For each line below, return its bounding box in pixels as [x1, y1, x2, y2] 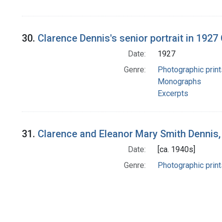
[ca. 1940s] [157, 145, 195, 155]
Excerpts [157, 89, 188, 99]
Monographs [157, 77, 201, 87]
